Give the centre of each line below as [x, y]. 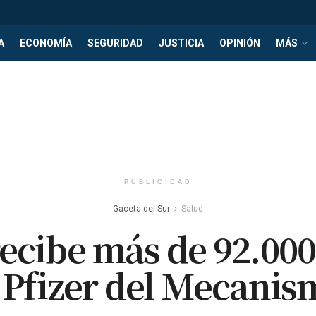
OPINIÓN [240, 43]
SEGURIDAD [115, 43]
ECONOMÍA [46, 43]
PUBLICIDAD [158, 182]
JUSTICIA [181, 43]
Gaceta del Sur [141, 209]
